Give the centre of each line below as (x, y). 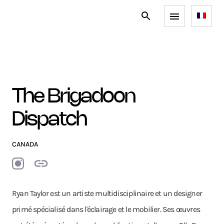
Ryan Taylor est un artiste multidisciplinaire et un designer (107, 193)
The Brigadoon (73, 97)
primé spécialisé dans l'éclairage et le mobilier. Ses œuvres (106, 209)
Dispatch (49, 120)
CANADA (25, 144)
